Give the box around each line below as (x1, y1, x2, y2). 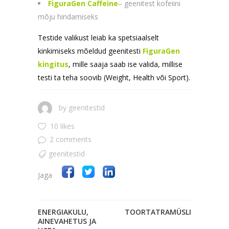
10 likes (50, 121, 75, 131)
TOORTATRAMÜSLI (125, 207, 191, 217)
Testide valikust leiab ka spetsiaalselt (38, 33, 159, 43)
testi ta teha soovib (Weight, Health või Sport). (38, 73, 190, 83)
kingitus (38, 59, 68, 70)
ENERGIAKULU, (38, 207, 88, 217)
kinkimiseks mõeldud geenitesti (38, 46, 143, 56)
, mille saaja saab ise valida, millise (68, 59, 182, 70)
